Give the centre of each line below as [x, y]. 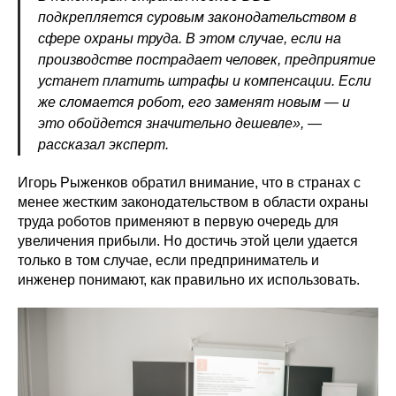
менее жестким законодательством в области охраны [193, 202]
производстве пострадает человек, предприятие [207, 60]
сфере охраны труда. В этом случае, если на [190, 38]
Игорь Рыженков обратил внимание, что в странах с [189, 183]
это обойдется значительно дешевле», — [180, 123]
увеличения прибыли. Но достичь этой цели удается [188, 241]
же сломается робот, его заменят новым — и [194, 102]
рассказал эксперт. [103, 145]
